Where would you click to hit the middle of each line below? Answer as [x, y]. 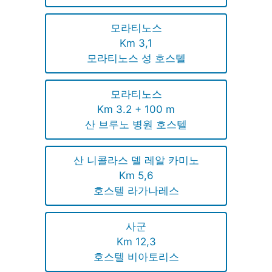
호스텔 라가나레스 [136, 190]
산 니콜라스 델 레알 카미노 [136, 160]
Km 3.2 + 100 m [136, 109]
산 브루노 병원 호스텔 [136, 124]
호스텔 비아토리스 [136, 257]
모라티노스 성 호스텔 [136, 58]
